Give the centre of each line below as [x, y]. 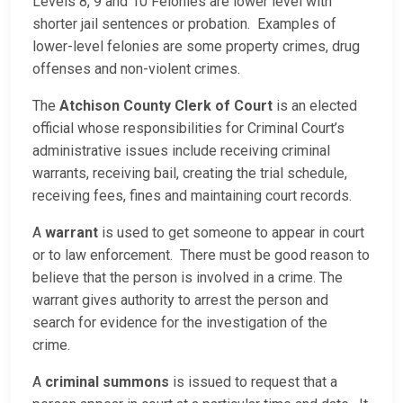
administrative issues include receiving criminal [181, 151]
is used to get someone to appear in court [231, 233]
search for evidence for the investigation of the [180, 323]
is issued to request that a [253, 382]
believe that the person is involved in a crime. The [188, 278]
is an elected [315, 106]
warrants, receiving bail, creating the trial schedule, [190, 174]
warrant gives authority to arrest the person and [180, 300]
